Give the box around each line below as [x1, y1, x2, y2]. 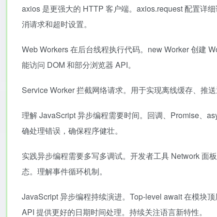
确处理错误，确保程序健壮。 [22, 125, 123, 136]
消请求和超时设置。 [22, 18, 92, 30]
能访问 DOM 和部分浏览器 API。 [22, 59, 136, 70]
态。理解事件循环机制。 [22, 166, 107, 177]
